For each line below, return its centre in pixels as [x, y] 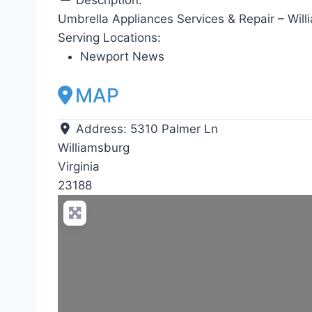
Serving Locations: [109, 37]
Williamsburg [94, 147]
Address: [103, 128]
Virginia [79, 166]
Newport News [122, 56]
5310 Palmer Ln [174, 128]
